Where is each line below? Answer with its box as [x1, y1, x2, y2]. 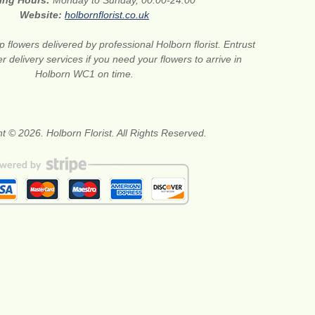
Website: [20, 9, 65, 21]
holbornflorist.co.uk [65, 9, 150, 21]
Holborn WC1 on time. [35, 68, 134, 80]
